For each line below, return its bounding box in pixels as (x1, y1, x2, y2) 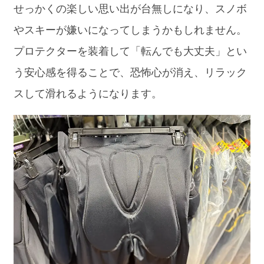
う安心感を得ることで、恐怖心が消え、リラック (14, 67, 247, 79)
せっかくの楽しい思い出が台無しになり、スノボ (14, 3, 247, 15)
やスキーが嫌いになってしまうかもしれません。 (14, 24, 247, 37)
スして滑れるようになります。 (14, 88, 163, 100)
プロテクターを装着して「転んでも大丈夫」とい (14, 45, 247, 58)
